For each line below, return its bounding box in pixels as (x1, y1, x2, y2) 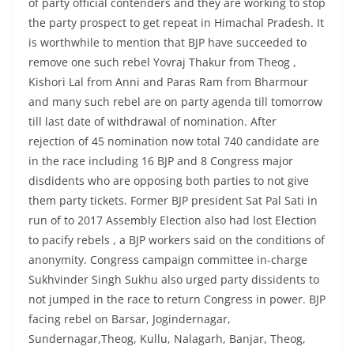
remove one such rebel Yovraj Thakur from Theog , (28, 55, 296, 70)
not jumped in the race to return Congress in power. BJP (28, 292, 326, 307)
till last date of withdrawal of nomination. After (28, 114, 277, 130)
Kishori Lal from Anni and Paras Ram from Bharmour (28, 74, 308, 90)
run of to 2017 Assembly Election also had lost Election (28, 213, 317, 228)
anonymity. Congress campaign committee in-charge (28, 252, 307, 268)
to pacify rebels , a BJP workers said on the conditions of (28, 232, 325, 248)
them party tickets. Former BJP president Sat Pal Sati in (28, 193, 318, 209)
